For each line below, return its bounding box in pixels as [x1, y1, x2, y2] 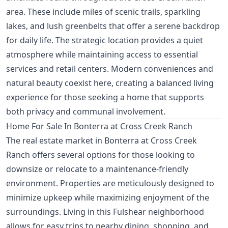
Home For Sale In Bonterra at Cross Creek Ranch [6, 121, 192, 132]
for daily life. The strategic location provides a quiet [6, 35, 203, 46]
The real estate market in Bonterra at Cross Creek [6, 135, 197, 147]
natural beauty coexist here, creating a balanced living [6, 77, 214, 89]
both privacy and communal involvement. [6, 106, 165, 118]
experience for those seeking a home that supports [6, 92, 204, 103]
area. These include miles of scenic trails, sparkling [6, 6, 201, 18]
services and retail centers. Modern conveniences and [6, 63, 213, 75]
